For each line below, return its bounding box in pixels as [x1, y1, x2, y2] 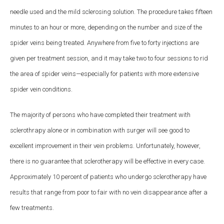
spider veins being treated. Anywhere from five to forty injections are [10, 38, 199, 46]
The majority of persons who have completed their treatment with [10, 110, 190, 118]
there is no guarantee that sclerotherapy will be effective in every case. [10, 157, 205, 165]
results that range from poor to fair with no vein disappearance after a [10, 188, 207, 196]
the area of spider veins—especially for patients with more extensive [10, 69, 199, 77]
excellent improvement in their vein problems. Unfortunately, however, [10, 141, 200, 149]
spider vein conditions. [10, 85, 72, 93]
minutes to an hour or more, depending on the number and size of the [10, 23, 202, 31]
